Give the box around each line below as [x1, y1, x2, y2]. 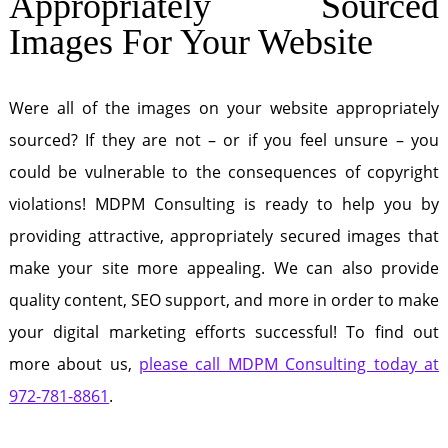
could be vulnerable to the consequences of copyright [8, 161, 440, 183]
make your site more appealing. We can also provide [8, 257, 440, 279]
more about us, [8, 353, 140, 375]
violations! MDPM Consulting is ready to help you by [8, 193, 440, 215]
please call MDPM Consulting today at [139, 353, 440, 375]
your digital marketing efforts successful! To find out [8, 321, 440, 343]
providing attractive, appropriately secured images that [8, 225, 440, 247]
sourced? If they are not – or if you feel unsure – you [8, 129, 440, 151]
